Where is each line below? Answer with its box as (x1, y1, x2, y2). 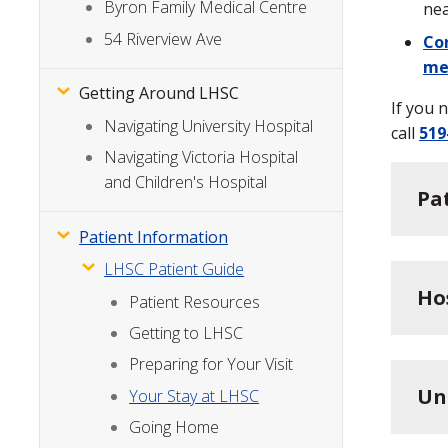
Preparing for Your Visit (129, 353, 294, 376)
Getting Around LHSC (79, 82, 240, 105)
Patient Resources (129, 290, 261, 313)
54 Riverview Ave (104, 27, 223, 50)
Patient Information (79, 225, 229, 248)
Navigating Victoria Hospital (104, 146, 299, 169)
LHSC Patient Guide (104, 258, 245, 281)
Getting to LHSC (129, 322, 244, 344)
